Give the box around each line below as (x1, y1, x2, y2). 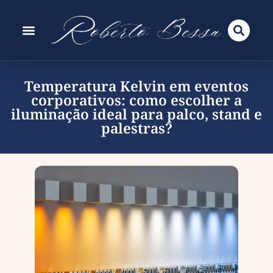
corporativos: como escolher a (31, 90, 242, 110)
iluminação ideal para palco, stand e (11, 104, 262, 124)
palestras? (101, 118, 172, 138)
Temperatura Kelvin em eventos (24, 76, 249, 96)
